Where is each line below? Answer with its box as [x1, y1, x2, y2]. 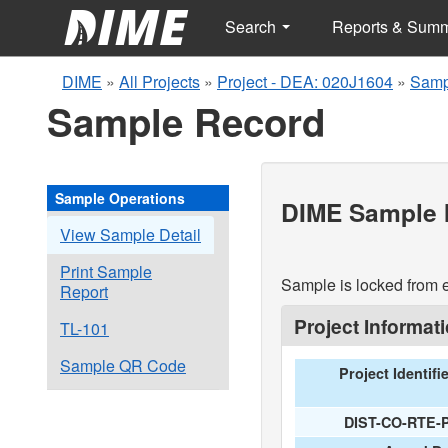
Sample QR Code [60, 354, 186, 377]
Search [225, 15, 280, 38]
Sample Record [47, 94, 325, 149]
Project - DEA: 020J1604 [217, 70, 393, 93]
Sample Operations [55, 188, 185, 208]
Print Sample [60, 260, 152, 283]
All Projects [119, 70, 200, 93]
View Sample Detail [60, 223, 201, 246]
